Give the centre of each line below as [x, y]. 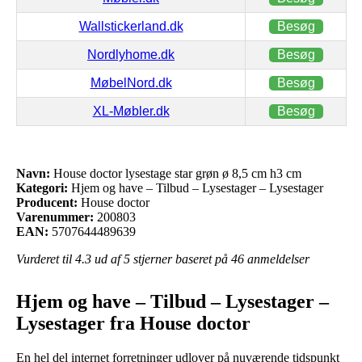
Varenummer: [55, 217]
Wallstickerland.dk [131, 26]
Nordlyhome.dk [131, 54]
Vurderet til [46, 259]
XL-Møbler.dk [131, 111]
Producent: [47, 202]
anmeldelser [277, 259]
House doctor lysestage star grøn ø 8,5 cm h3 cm [176, 173]
